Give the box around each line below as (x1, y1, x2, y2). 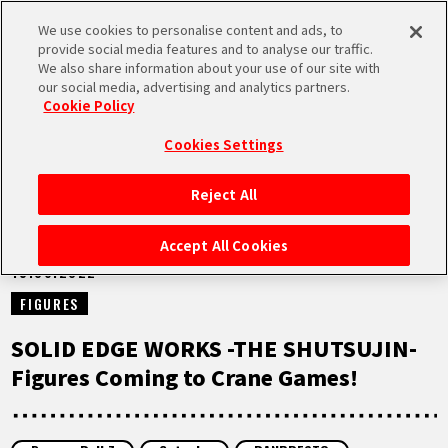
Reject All (190, 185, 258, 204)
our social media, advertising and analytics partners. (38, 77, 351, 96)
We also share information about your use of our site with (38, 58, 381, 77)
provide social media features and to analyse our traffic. (38, 39, 374, 58)
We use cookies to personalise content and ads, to (38, 20, 344, 39)
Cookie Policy (43, 96, 135, 115)
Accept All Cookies (159, 236, 289, 255)
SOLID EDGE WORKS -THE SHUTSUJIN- (11, 332, 418, 363)
